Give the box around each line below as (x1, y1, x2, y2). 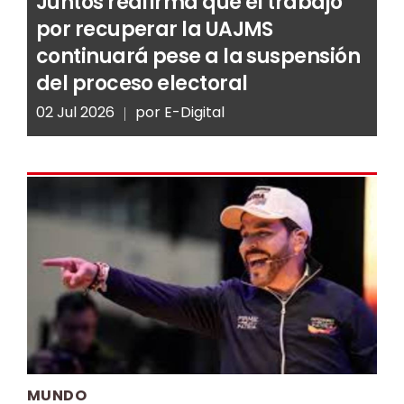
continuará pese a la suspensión (36, 42, 360, 71)
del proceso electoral (36, 69, 248, 98)
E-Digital (164, 102, 225, 124)
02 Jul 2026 (36, 102, 115, 124)
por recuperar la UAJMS (36, 15, 273, 44)
